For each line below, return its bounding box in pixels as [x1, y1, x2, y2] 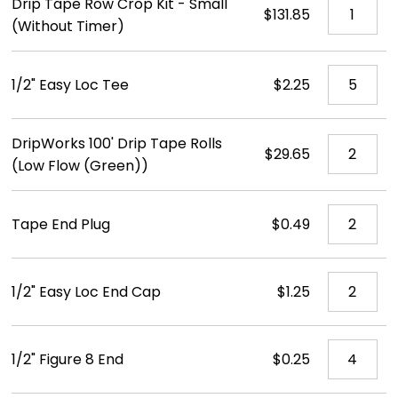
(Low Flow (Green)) [11, 155, 148, 176]
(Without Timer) [11, 16, 124, 36]
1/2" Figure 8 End [11, 349, 123, 370]
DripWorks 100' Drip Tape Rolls [11, 133, 222, 154]
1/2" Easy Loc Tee [11, 75, 129, 95]
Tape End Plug [11, 214, 110, 235]
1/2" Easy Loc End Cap [11, 282, 161, 302]
